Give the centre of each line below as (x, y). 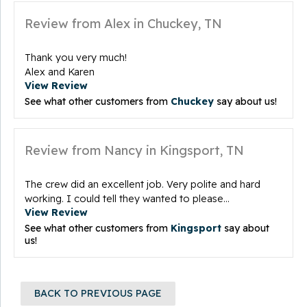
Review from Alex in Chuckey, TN (123, 23)
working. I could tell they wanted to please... (127, 198)
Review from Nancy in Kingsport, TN (134, 150)
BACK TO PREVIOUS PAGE (98, 293)
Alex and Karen (60, 72)
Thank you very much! (76, 57)
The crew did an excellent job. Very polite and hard (143, 184)
